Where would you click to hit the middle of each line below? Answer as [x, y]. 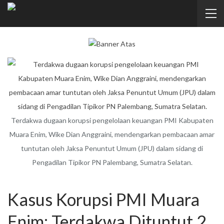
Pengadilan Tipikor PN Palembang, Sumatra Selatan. [112, 162]
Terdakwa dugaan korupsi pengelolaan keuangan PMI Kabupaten [112, 120]
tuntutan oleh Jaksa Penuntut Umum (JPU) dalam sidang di [112, 148]
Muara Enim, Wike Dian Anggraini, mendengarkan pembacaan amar [112, 134]
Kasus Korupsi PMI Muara [103, 199]
